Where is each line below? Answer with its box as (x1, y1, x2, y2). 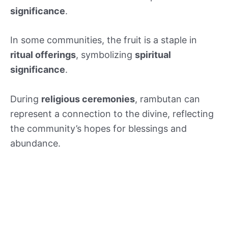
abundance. (10, 138, 61, 149)
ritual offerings (10, 49, 76, 61)
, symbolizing (76, 49, 135, 61)
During (10, 94, 41, 105)
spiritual (135, 49, 171, 61)
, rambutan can (135, 94, 200, 105)
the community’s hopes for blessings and (10, 123, 187, 134)
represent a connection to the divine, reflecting (10, 108, 214, 120)
